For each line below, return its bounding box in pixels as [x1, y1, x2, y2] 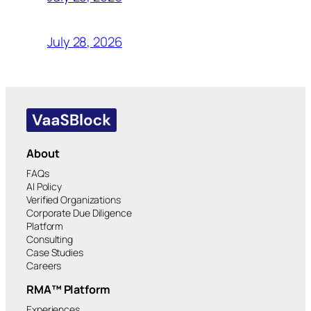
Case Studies [26, 245, 83, 259]
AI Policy [26, 179, 62, 193]
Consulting [26, 232, 73, 246]
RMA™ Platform [26, 281, 110, 297]
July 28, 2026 [47, 33, 122, 51]
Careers [26, 258, 62, 272]
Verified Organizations [26, 192, 121, 206]
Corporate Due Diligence [26, 205, 132, 219]
